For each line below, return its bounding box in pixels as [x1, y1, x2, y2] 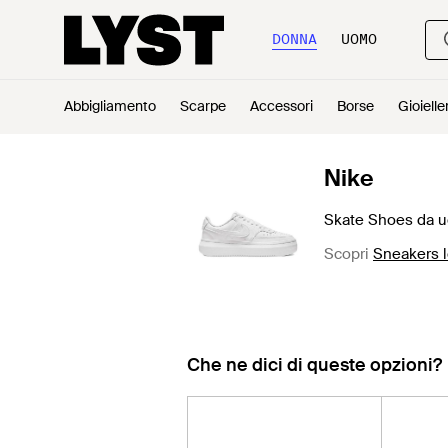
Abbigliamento [64, 97, 156, 115]
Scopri [324, 243, 373, 264]
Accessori [250, 97, 313, 115]
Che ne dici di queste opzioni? [187, 353, 442, 377]
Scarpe [180, 97, 226, 115]
